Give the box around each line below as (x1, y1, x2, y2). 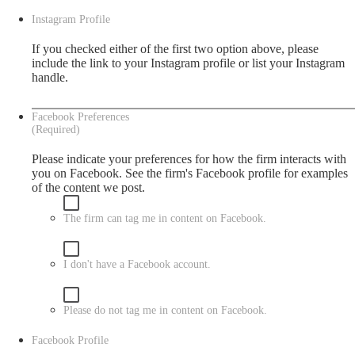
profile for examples (245, 166, 348, 180)
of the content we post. (32, 181, 145, 194)
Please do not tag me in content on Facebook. (63, 304, 267, 316)
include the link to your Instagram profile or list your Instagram (32, 56, 345, 70)
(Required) (32, 124, 80, 136)
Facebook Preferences (32, 111, 129, 123)
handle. (32, 71, 68, 84)
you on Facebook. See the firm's (32, 166, 196, 180)
